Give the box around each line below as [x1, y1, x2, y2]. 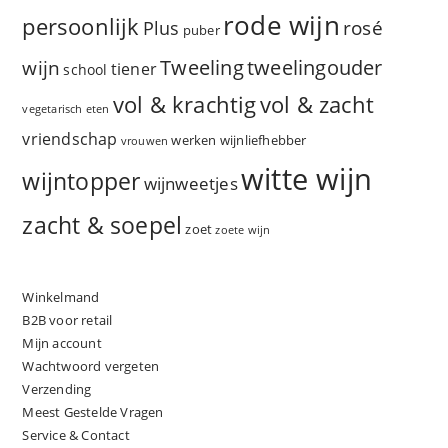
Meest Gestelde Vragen [22, 403, 164, 422]
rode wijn [223, 8, 340, 44]
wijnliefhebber [219, 131, 307, 150]
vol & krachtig [112, 90, 257, 120]
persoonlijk [22, 11, 140, 43]
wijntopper [22, 166, 141, 198]
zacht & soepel [22, 209, 183, 242]
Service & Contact [22, 426, 130, 445]
